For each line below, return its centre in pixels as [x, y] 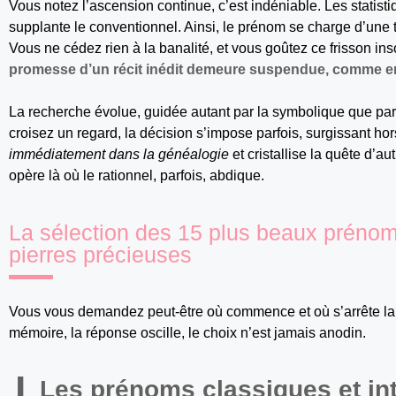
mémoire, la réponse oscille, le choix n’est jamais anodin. [187, 333]
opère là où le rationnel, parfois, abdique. [137, 176]
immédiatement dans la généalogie [119, 155]
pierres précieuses [100, 255]
